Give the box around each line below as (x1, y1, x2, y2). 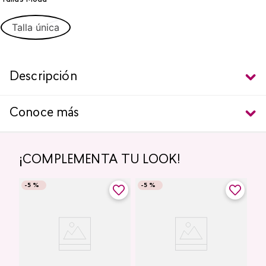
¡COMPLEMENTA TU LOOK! (19, 154, 181, 166)
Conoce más (9, 107, 80, 119)
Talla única (12, 21, 59, 33)
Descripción (9, 71, 77, 83)
